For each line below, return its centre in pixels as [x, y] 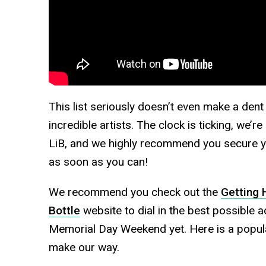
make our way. [84, 248]
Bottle [64, 211]
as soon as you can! [98, 162]
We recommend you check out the [134, 192]
